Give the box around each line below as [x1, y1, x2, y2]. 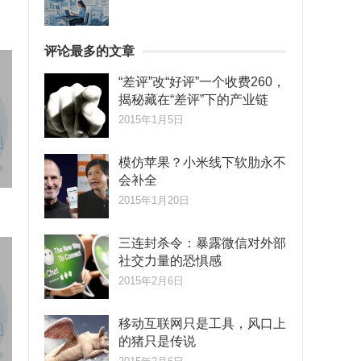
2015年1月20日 [118, 194, 189, 206]
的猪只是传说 [118, 334, 196, 348]
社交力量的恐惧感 [118, 254, 222, 268]
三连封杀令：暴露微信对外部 [118, 236, 286, 250]
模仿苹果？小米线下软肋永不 [118, 156, 286, 169]
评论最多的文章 [44, 44, 135, 58]
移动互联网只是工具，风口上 [118, 317, 286, 330]
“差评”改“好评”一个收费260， [118, 75, 285, 89]
